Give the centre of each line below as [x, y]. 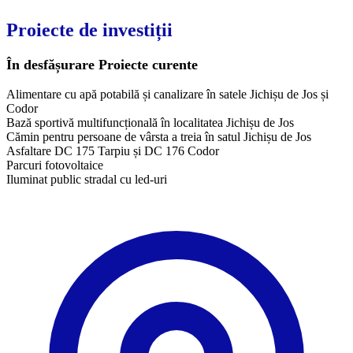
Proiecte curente [146, 64]
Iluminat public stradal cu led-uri [87, 179]
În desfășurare [50, 64]
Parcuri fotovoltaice [55, 165]
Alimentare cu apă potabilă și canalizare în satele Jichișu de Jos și [167, 94]
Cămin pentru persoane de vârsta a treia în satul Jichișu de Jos [159, 136]
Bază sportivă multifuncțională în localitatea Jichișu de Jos [150, 122]
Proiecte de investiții [89, 30]
